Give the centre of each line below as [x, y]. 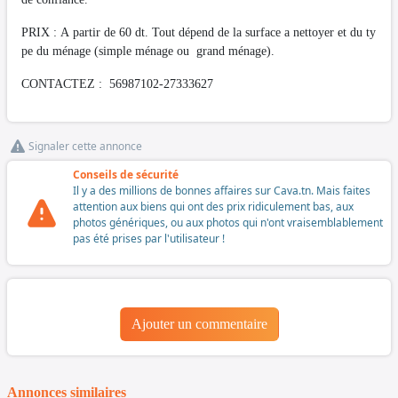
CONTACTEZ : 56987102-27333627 [117, 84]
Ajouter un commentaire [199, 324]
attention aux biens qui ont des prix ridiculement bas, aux [213, 207]
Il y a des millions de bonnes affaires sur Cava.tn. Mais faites [222, 191]
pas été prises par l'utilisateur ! [149, 239]
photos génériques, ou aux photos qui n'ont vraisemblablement [228, 223]
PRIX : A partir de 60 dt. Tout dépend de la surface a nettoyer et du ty [199, 33]
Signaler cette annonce [85, 147]
